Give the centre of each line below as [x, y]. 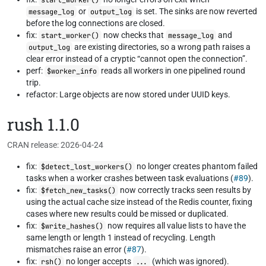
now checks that [134, 35]
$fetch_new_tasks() [78, 191]
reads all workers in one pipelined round [172, 71]
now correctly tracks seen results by [185, 190]
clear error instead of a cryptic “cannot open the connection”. [137, 59]
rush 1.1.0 [43, 124]
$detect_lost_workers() [87, 167]
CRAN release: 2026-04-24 [55, 145]
